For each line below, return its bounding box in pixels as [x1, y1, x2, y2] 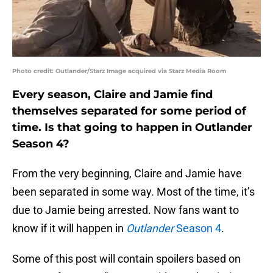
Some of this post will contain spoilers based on [12, 252, 241, 266]
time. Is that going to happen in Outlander [12, 121, 252, 135]
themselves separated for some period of [12, 104, 246, 118]
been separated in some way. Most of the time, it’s [12, 185, 255, 199]
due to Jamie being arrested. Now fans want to [12, 204, 239, 217]
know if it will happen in [12, 222, 126, 235]
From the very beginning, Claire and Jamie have [12, 167, 242, 180]
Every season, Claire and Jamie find [12, 88, 213, 102]
